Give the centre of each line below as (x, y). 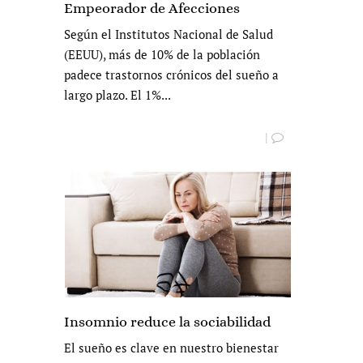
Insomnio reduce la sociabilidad (167, 322)
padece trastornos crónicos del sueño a (171, 75)
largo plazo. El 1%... (117, 95)
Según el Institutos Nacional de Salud (169, 34)
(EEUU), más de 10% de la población (162, 55)
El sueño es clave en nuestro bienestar (171, 348)
